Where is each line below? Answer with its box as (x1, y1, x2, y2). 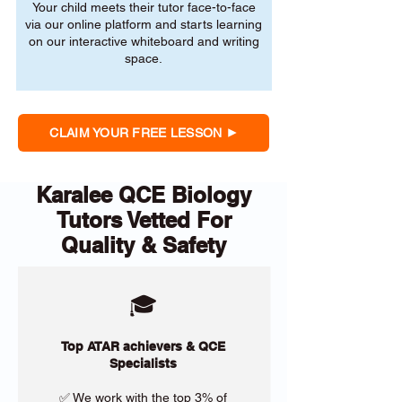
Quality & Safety (61, 232, 226, 258)
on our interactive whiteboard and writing (28, 34, 259, 48)
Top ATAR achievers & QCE (61, 339, 225, 354)
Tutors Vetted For (56, 207, 232, 232)
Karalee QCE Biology (36, 182, 251, 207)
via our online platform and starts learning (25, 17, 262, 31)
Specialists (109, 356, 177, 371)
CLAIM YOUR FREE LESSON (49, 126, 223, 140)
